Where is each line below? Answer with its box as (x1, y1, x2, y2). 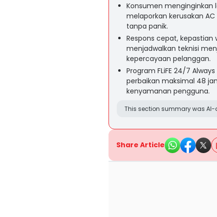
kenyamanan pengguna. (126, 86, 210, 96)
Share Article (116, 140, 165, 150)
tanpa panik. (126, 21, 168, 31)
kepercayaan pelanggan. (126, 54, 211, 63)
